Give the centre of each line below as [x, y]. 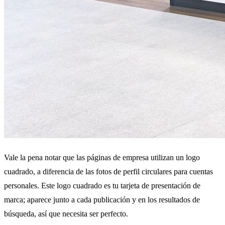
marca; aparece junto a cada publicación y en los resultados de [102, 199]
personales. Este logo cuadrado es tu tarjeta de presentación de [102, 185]
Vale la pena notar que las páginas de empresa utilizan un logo [102, 157]
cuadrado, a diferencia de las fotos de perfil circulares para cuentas [108, 171]
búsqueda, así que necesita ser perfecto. [66, 213]
